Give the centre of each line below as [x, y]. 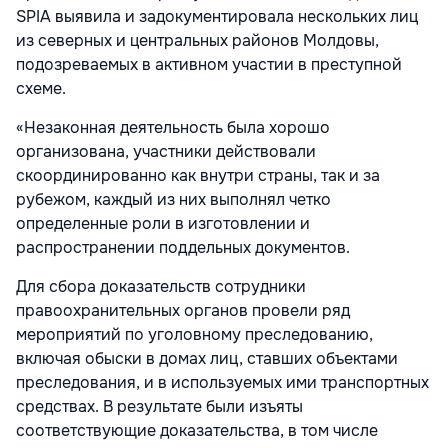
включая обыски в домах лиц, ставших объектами [207, 358]
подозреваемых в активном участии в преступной [209, 64]
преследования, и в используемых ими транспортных [222, 382]
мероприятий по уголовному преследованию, [194, 334]
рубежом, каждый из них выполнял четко [173, 199]
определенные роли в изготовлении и [163, 223]
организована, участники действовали [166, 151]
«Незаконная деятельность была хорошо [173, 127]
